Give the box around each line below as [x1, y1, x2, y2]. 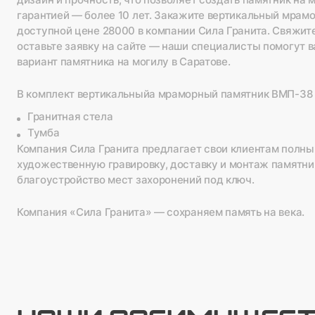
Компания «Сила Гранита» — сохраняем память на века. [17, 205, 304, 219]
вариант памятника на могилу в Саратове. [17, 56, 231, 69]
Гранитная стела [27, 110, 113, 123]
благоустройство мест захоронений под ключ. [17, 174, 255, 186]
